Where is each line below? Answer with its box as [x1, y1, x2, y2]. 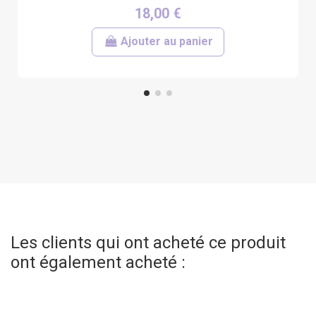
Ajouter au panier [120, 35, 213, 49]
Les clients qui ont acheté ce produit [11, 232, 286, 253]
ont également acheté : [11, 252, 186, 272]
